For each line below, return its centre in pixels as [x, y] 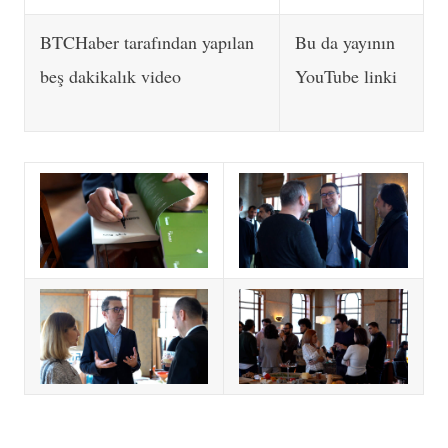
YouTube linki [346, 76]
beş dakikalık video [110, 76]
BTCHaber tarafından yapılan [147, 42]
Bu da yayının [345, 42]
